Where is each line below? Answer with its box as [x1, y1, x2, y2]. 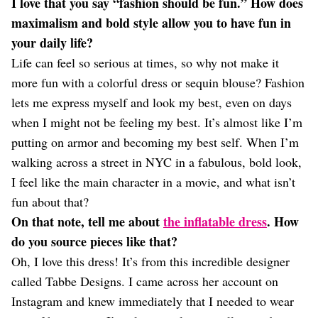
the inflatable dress [163, 212, 267, 231]
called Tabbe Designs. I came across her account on [11, 273, 278, 290]
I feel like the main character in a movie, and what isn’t [11, 173, 295, 190]
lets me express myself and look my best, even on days [11, 94, 292, 111]
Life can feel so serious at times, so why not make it [11, 54, 279, 71]
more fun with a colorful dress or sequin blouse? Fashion [11, 74, 305, 91]
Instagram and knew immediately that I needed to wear [11, 292, 294, 309]
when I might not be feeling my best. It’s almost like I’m [11, 114, 302, 131]
